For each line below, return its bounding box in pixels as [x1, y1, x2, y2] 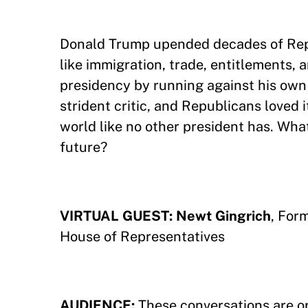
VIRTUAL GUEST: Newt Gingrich [60, 208, 272, 224]
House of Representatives [60, 228, 225, 245]
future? [60, 139, 108, 155]
